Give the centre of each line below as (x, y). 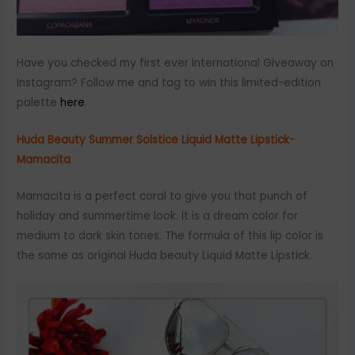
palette (37, 102)
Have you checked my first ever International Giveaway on (176, 63)
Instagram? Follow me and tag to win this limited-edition (169, 82)
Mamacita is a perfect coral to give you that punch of (162, 197)
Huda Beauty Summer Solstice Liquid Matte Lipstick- (156, 139)
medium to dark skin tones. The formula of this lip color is (170, 236)
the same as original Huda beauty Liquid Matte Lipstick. (165, 256)
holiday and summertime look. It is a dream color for (158, 216)
